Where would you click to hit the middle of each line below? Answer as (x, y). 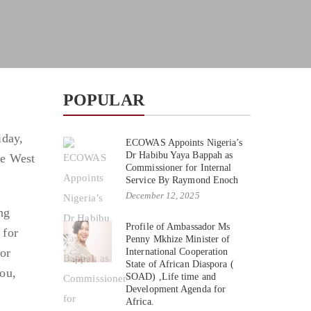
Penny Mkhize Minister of (178, 239)
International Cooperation (177, 251)
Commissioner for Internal (179, 167)
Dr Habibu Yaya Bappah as (179, 155)
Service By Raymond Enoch (182, 180)
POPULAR (104, 100)
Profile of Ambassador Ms (178, 226)
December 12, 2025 (163, 195)
